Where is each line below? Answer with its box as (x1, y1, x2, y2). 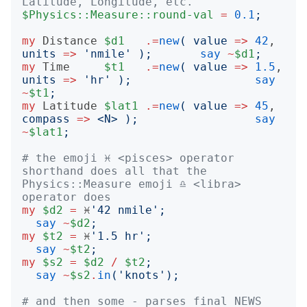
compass (22, 112, 70, 125)
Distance (42, 34, 97, 47)
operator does (22, 191, 111, 204)
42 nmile (97, 204, 152, 217)
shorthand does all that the (22, 164, 207, 177)
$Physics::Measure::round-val (22, 8, 214, 21)
